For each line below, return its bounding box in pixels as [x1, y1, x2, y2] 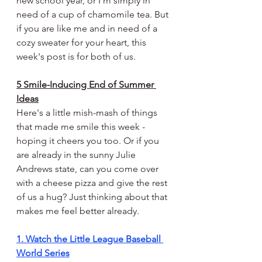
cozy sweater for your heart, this [16, 37, 149, 49]
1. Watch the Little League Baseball [16, 233, 163, 245]
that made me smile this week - [16, 121, 147, 133]
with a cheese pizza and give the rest [16, 177, 170, 189]
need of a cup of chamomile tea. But [16, 9, 171, 20]
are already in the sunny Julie [16, 149, 138, 161]
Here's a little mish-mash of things [16, 107, 160, 119]
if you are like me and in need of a [16, 23, 160, 35]
